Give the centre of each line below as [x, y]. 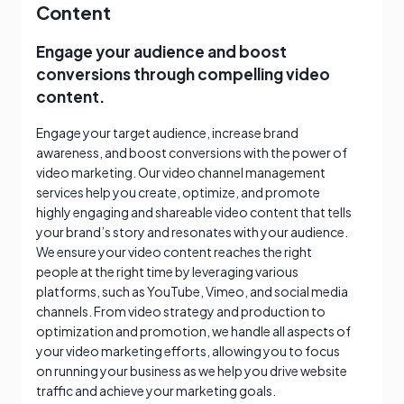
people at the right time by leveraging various [167, 271]
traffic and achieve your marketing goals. [156, 390]
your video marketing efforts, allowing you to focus [188, 350]
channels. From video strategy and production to [181, 311]
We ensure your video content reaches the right [174, 251]
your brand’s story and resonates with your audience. [192, 231]
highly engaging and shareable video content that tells [194, 211]
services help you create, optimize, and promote [178, 192]
